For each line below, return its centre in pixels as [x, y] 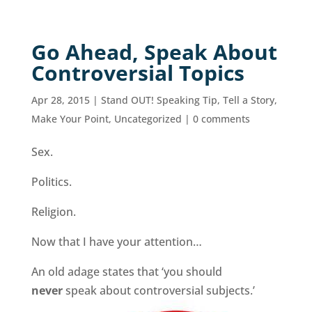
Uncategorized [148, 119]
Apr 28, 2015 [60, 100]
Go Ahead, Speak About [154, 52]
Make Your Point [70, 119]
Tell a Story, [250, 100]
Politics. [51, 182]
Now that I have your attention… [116, 242]
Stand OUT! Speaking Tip [159, 100]
